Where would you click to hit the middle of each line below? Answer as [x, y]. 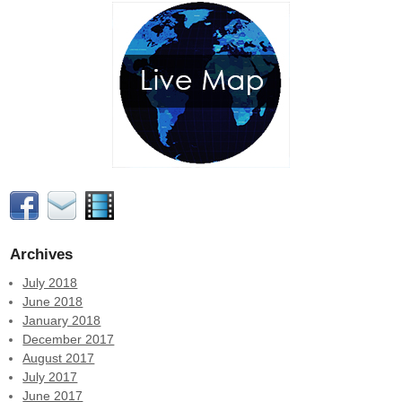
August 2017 [59, 358]
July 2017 [50, 376]
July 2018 [50, 282]
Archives [41, 255]
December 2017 [69, 339]
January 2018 [62, 320]
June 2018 [53, 301]
